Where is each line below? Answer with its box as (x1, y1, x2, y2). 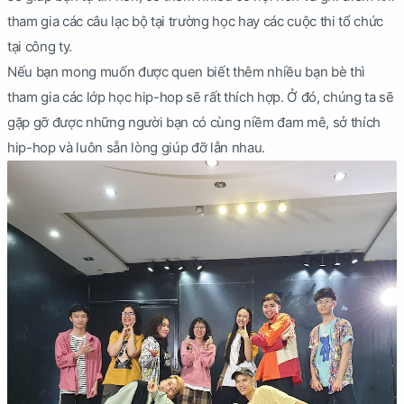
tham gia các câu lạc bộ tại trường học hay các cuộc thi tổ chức (7, 12, 383, 30)
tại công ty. (7, 37, 72, 55)
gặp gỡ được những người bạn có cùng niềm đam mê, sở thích (7, 113, 381, 131)
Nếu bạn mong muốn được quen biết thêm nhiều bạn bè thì (7, 62, 365, 80)
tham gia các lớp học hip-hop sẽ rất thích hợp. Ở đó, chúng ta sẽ (7, 87, 394, 106)
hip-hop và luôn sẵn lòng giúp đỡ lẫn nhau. (7, 138, 265, 156)
